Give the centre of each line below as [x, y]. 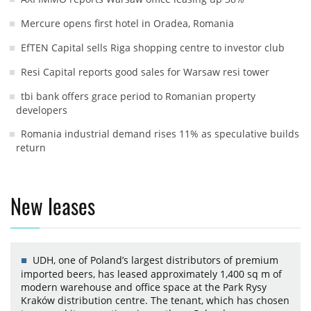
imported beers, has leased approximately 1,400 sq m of [151, 274]
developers [42, 110]
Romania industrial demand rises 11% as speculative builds [160, 134]
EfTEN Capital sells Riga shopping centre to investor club [153, 48]
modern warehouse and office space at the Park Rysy [144, 287]
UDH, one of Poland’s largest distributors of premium [155, 260]
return [31, 148]
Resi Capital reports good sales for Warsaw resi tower [145, 72]
